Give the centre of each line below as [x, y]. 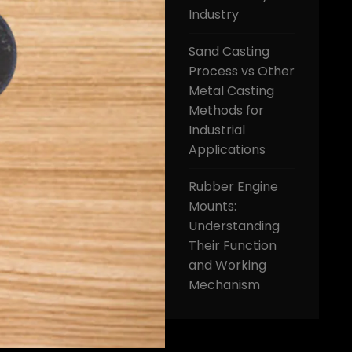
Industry [213, 15]
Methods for [226, 110]
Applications [227, 150]
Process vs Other [241, 71]
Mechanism [224, 285]
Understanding [234, 226]
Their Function [232, 246]
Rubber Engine [233, 187]
